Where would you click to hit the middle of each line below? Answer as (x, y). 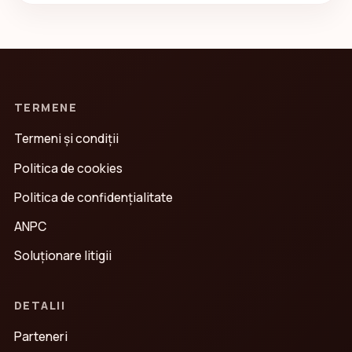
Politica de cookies (68, 168)
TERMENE (46, 108)
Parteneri (41, 337)
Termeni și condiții (66, 139)
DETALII (40, 306)
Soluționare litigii (63, 256)
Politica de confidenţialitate (93, 197)
